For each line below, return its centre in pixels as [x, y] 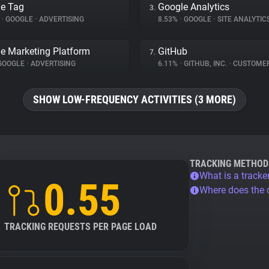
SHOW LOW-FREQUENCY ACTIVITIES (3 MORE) [134, 99]
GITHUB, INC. [205, 64]
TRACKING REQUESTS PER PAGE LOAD [80, 227]
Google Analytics [194, 7]
